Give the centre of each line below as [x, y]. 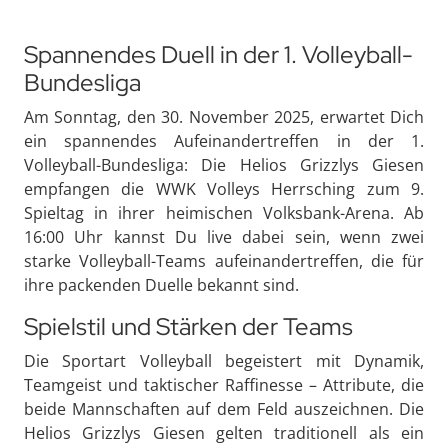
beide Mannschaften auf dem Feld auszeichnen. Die [224, 408]
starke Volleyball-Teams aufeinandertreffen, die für [224, 260]
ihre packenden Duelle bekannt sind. [161, 284]
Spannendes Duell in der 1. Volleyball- [218, 54]
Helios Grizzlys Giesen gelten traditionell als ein [224, 432]
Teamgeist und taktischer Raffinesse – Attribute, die [224, 384]
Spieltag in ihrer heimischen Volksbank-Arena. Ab [224, 212]
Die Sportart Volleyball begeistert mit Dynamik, [224, 360]
